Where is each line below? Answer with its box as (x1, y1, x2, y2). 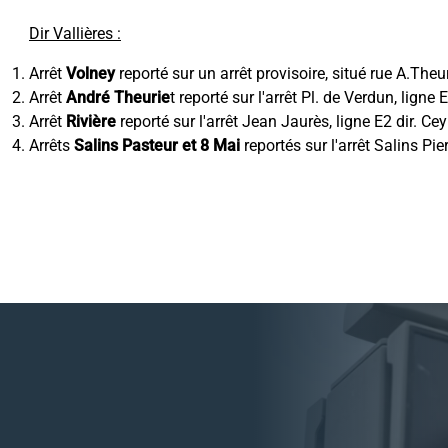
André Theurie (66, 88, 170, 107)
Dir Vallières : (29, 24, 121, 43)
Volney (62, 64, 115, 83)
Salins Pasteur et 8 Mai (74, 136, 240, 155)
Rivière (66, 112, 116, 131)
